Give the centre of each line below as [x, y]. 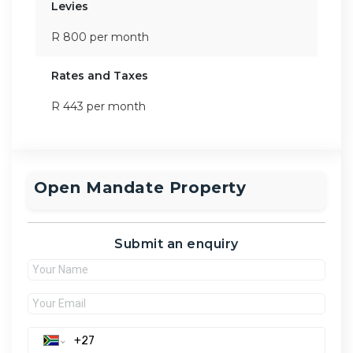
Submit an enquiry [176, 243]
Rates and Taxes [100, 75]
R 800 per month [100, 37]
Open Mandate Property [140, 187]
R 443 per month [98, 106]
